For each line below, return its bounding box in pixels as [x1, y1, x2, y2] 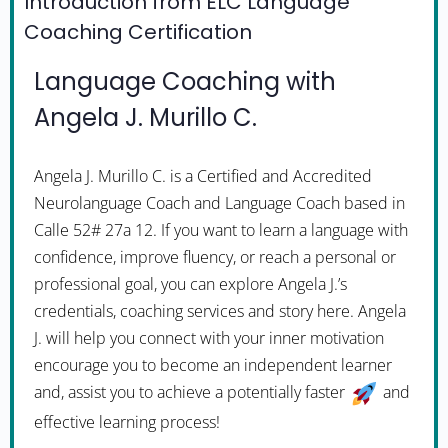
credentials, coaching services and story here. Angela [34, 300, 406, 322]
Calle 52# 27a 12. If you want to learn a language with [34, 219, 408, 241]
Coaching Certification [24, 18, 252, 46]
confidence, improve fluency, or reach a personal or [34, 246, 396, 268]
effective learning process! [34, 411, 220, 433]
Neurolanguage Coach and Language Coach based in [34, 192, 405, 214]
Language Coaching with [34, 65, 336, 98]
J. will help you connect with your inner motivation [34, 327, 384, 349]
